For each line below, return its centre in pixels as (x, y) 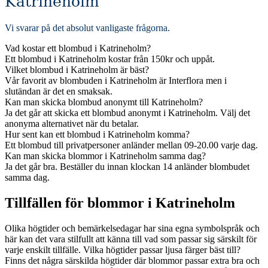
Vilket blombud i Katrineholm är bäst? (77, 70)
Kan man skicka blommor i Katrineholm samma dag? (105, 156)
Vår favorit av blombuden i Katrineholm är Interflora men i (116, 81)
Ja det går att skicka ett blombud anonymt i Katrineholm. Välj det (127, 113)
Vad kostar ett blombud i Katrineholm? (78, 48)
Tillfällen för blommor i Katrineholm (120, 202)
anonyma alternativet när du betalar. (72, 124)
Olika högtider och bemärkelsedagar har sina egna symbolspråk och (132, 228)
